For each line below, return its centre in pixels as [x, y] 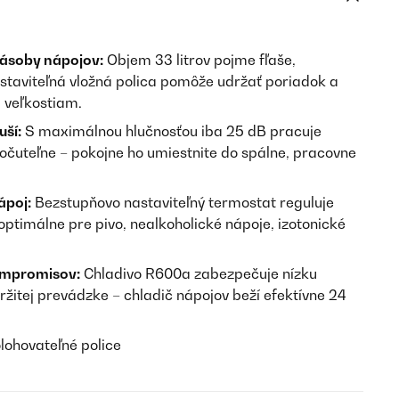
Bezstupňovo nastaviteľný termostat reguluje [183, 202]
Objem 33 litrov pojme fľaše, [199, 60]
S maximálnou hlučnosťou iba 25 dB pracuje [171, 131]
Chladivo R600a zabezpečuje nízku [199, 273]
